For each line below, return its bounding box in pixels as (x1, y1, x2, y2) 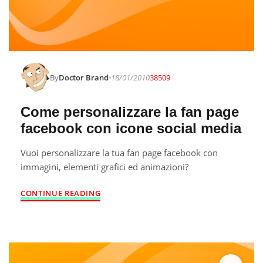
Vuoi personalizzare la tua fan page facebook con (21, 147, 218, 159)
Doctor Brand (59, 72, 109, 83)
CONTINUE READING (21, 188, 101, 198)
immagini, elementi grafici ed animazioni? (21, 161, 188, 173)
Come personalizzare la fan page (21, 104, 239, 120)
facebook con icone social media (21, 120, 241, 136)
